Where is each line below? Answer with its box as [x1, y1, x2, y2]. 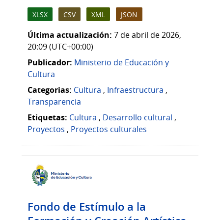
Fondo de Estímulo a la [27, 199, 146, 214]
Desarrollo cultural [103, 111, 172, 123]
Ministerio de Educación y [74, 56, 169, 68]
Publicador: [27, 56, 72, 68]
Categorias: [27, 84, 72, 95]
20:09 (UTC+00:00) [27, 41, 93, 52]
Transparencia [27, 96, 81, 107]
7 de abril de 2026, [114, 29, 181, 40]
